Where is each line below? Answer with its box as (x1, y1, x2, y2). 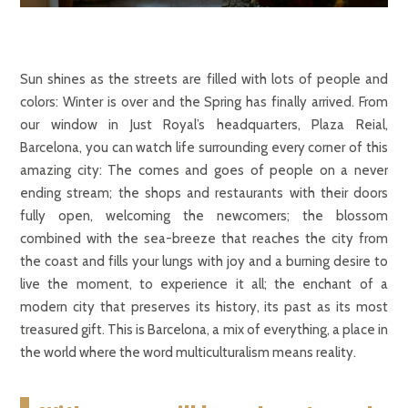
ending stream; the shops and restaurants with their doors (20, 184, 388, 201)
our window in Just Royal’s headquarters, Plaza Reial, (20, 116, 388, 133)
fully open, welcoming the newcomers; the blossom (20, 207, 388, 224)
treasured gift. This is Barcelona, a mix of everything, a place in (20, 321, 388, 338)
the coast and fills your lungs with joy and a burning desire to (20, 252, 388, 270)
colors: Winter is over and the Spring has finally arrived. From (20, 93, 388, 110)
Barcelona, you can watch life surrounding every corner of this (20, 138, 388, 156)
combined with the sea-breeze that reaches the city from (20, 229, 388, 247)
